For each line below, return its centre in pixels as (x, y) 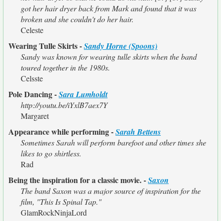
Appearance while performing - (62, 131)
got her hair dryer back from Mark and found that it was (109, 8)
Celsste (32, 78)
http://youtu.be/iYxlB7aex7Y (64, 105)
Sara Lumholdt (83, 94)
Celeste (32, 30)
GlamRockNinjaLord (54, 212)
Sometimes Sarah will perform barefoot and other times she (113, 142)
